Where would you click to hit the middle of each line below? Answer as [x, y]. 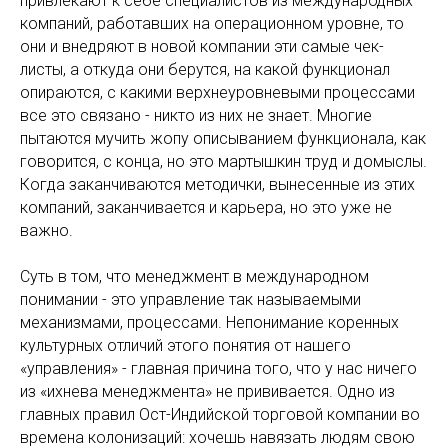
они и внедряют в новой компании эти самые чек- [202, 46]
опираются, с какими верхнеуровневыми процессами [217, 92]
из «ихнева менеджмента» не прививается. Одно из [207, 391]
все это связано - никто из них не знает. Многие [196, 115]
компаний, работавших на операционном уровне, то [212, 23]
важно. [46, 230]
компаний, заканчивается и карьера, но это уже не [206, 207]
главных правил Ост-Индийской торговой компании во [220, 414]
